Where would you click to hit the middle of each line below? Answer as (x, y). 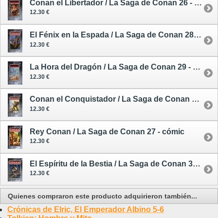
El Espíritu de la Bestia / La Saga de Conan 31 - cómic (197, 163)
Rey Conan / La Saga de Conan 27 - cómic (107, 131)
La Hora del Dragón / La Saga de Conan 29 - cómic (197, 67)
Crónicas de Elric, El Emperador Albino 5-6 (86, 209)
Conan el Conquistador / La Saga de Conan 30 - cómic (196, 99)
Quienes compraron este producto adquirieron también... (102, 196)
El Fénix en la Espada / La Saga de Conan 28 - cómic (198, 35)
